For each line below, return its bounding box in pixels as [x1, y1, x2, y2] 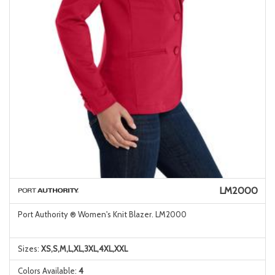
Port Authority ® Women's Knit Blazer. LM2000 [17, 209, 187, 219]
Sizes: [17, 244, 41, 254]
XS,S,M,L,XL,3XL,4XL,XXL [41, 244, 128, 254]
